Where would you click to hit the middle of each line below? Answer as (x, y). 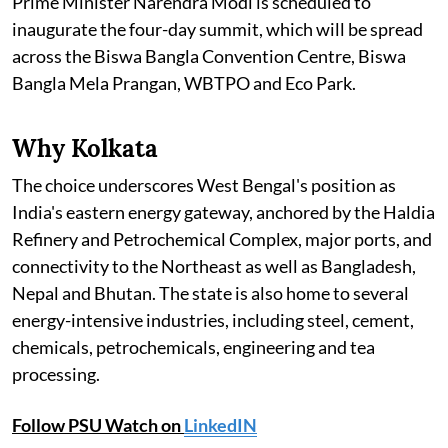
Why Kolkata (85, 149)
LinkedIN (220, 425)
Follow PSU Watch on (98, 425)
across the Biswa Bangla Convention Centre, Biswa (209, 56)
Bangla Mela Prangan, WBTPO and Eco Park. (184, 83)
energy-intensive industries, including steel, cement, (213, 320)
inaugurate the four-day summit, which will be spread (217, 29)
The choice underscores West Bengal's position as (204, 185)
